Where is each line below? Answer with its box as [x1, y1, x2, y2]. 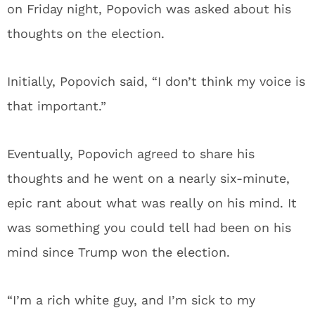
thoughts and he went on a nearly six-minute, [7, 171, 290, 186]
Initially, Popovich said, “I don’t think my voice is [7, 74, 305, 89]
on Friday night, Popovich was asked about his [7, 1, 291, 16]
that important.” [7, 98, 106, 113]
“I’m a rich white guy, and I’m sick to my [7, 292, 255, 307]
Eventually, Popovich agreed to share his [7, 146, 255, 161]
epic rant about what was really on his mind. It [7, 195, 297, 210]
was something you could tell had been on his [7, 220, 291, 235]
